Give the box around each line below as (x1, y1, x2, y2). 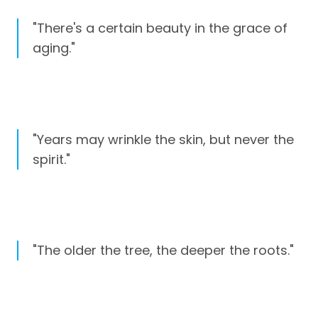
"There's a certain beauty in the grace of (33, 19, 287, 38)
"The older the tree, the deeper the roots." (33, 241, 294, 259)
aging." (33, 39, 75, 57)
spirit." (33, 150, 70, 168)
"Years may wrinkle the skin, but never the (33, 130, 294, 148)
